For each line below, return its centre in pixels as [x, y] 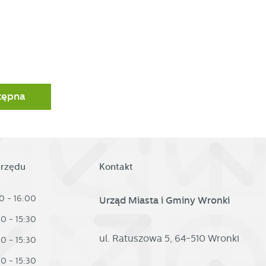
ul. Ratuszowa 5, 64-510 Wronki [169, 238]
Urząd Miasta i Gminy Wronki [164, 200]
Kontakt [116, 167]
